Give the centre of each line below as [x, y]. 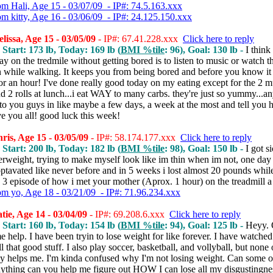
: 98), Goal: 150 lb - [205, 148]
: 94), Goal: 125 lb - [205, 225]
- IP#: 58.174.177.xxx [134, 137]
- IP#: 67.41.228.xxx [139, 39]
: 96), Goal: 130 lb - [205, 50]
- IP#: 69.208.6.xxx [128, 214]
